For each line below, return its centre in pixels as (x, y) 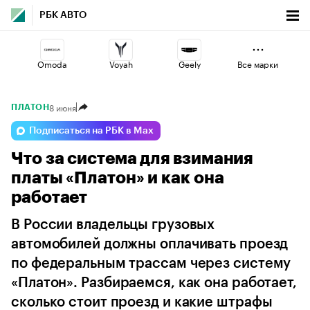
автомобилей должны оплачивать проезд (150, 244)
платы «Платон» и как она (118, 178)
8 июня (63, 107)
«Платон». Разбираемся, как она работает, (154, 283)
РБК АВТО (63, 15)
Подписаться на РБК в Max (91, 131)
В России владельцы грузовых (113, 225)
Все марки (258, 63)
